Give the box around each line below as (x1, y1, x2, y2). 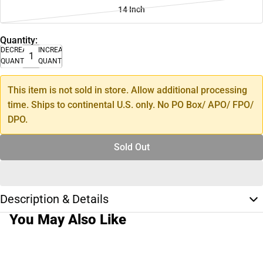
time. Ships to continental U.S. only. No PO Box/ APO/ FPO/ (8, 99, 254, 110)
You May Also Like (9, 211, 126, 228)
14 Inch (118, 4, 145, 14)
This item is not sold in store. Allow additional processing (8, 84, 247, 96)
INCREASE (38, 45, 71, 54)
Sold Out (113, 141, 150, 153)
